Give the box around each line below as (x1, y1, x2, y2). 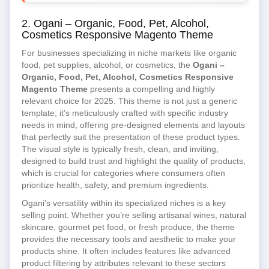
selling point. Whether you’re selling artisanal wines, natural (22, 210, 246, 220)
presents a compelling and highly (88, 84, 215, 94)
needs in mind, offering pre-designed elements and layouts (22, 120, 245, 130)
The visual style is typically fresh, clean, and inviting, (22, 144, 219, 154)
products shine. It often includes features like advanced (22, 246, 231, 256)
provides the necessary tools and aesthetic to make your (22, 234, 236, 244)
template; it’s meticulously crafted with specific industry (22, 108, 228, 118)
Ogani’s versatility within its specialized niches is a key (22, 198, 226, 208)
